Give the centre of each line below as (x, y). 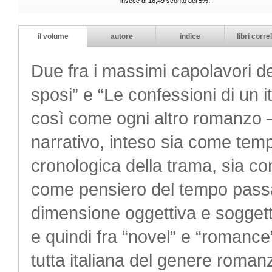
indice (190, 36)
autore (121, 36)
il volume (53, 36)
